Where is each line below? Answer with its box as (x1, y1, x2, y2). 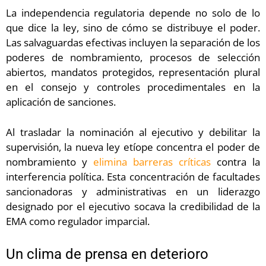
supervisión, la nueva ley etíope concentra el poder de (6, 140, 260, 154)
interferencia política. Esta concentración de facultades (6, 169, 260, 183)
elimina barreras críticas (93, 154, 211, 169)
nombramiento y (6, 154, 93, 169)
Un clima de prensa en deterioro (6, 246, 208, 263)
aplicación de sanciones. (6, 95, 116, 109)
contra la (211, 154, 260, 169)
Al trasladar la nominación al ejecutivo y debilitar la (6, 125, 260, 139)
